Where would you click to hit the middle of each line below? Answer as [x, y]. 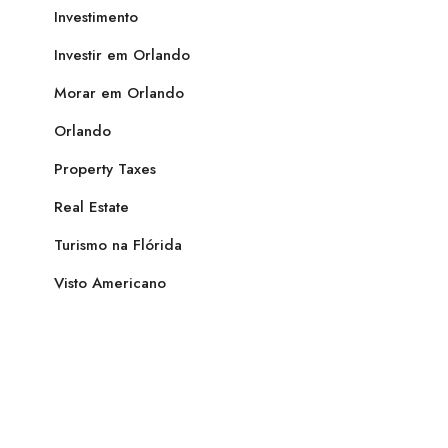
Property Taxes [105, 169]
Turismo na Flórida [118, 245]
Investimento [96, 17]
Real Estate [91, 207]
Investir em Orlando [122, 55]
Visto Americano [110, 283]
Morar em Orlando [119, 93]
